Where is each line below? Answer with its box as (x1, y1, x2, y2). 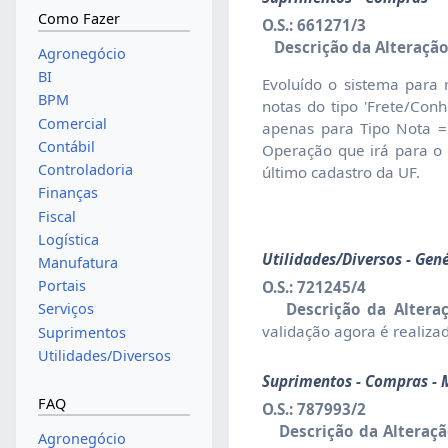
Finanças (37, 183, 98, 203)
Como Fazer (37, 9, 120, 29)
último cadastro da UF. (262, 162, 421, 183)
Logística (37, 229, 99, 249)
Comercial (37, 113, 107, 133)
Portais (37, 276, 86, 296)
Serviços (37, 299, 94, 319)
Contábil (37, 136, 95, 156)
